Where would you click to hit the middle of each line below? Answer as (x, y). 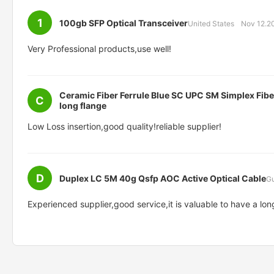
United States (211, 23)
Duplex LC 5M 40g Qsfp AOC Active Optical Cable (163, 178)
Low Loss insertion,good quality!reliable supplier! (124, 126)
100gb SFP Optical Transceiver (124, 23)
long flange (83, 106)
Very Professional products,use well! (99, 49)
